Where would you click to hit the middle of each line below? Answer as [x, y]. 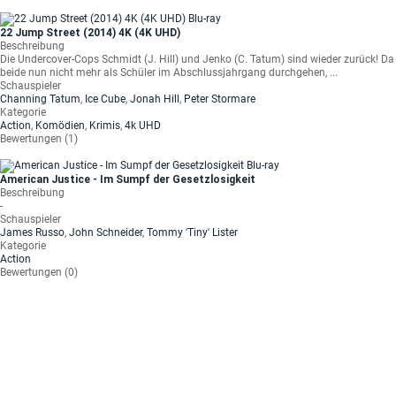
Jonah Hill [155, 99]
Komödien [60, 126]
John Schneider [106, 232]
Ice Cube [105, 99]
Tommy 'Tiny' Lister [192, 232]
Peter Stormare [220, 99]
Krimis [105, 126]
